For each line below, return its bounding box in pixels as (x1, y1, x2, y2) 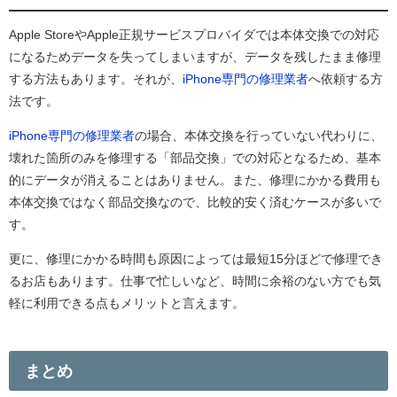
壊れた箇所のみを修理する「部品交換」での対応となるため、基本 (9, 151, 381, 164)
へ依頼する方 (308, 72, 383, 85)
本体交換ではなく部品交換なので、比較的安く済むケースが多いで (9, 195, 381, 208)
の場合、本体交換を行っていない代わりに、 (135, 128, 383, 142)
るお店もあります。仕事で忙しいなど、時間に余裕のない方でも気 (9, 274, 381, 287)
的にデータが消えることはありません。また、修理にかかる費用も (9, 173, 381, 186)
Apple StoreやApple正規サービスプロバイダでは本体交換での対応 (9, 27, 379, 41)
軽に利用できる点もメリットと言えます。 (9, 296, 245, 309)
